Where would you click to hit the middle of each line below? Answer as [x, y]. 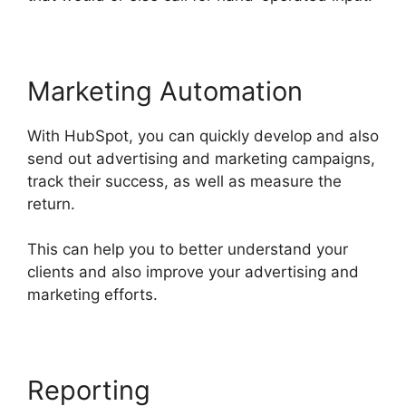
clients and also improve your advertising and [193, 272]
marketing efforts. [95, 295]
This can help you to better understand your [188, 250]
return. [53, 203]
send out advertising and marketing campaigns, [201, 158]
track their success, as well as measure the [184, 181]
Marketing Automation [165, 91]
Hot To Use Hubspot [237, 295]
